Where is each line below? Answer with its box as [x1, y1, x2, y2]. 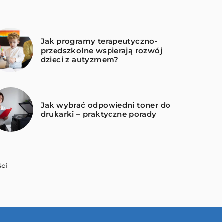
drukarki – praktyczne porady [40, 110, 157, 119]
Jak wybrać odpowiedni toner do [40, 100, 171, 110]
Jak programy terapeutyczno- [40, 36, 158, 46]
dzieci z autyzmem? [40, 55, 119, 64]
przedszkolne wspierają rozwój [40, 45, 163, 55]
